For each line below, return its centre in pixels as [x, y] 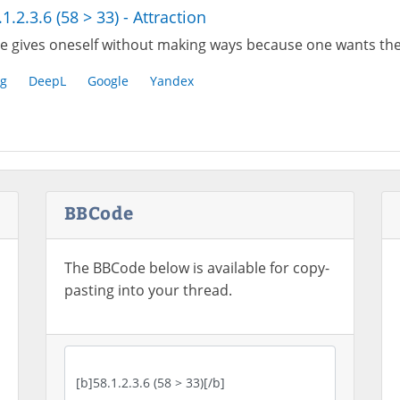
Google [108, 81]
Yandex [171, 81]
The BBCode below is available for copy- [196, 268]
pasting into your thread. [148, 290]
